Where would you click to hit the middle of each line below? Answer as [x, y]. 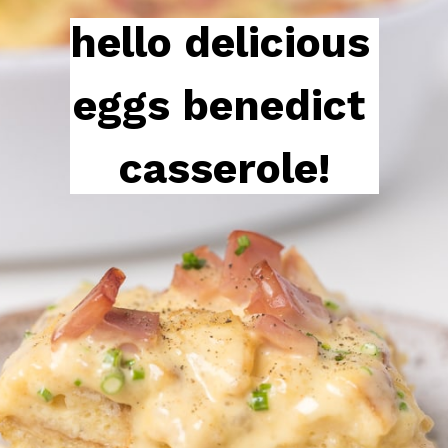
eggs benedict [218, 105]
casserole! [225, 168]
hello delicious [219, 42]
